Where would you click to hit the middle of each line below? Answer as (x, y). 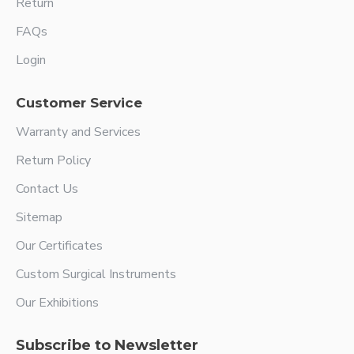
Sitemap (39, 217)
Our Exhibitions (57, 303)
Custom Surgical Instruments (96, 274)
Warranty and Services (78, 132)
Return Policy (53, 160)
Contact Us (47, 189)
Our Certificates (59, 246)
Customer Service (79, 103)
